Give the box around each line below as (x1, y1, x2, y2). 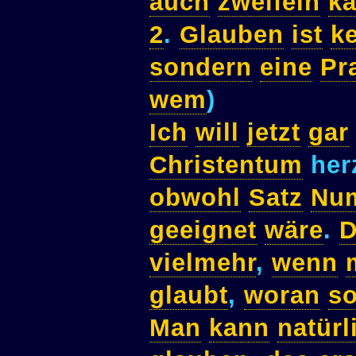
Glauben (180, 21, 284, 49)
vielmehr (149, 249, 256, 277)
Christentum (149, 151, 303, 180)
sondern (149, 53, 252, 82)
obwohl (149, 184, 241, 212)
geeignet (149, 216, 257, 245)
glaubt (149, 281, 228, 310)
